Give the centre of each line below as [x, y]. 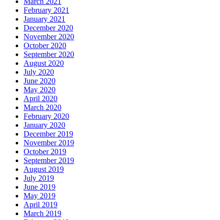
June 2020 [40, 81]
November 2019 [49, 143]
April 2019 [41, 205]
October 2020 [45, 46]
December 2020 [48, 28]
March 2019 [42, 214]
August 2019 [44, 169]
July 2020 [39, 72]
